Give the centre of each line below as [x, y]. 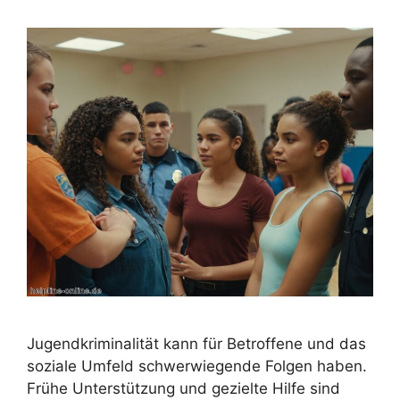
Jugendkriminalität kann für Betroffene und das [196, 344]
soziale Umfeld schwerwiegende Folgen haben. [197, 367]
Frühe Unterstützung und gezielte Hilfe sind [183, 389]
